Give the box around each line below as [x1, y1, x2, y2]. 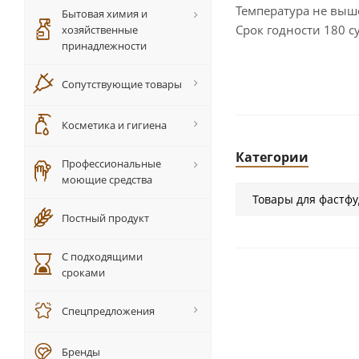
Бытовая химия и [62, 6, 147, 21]
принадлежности [62, 38, 147, 53]
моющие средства [62, 172, 152, 187]
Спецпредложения [62, 304, 155, 318]
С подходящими [62, 249, 143, 264]
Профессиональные [62, 156, 161, 171]
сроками [62, 265, 105, 280]
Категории [236, 148, 309, 167]
